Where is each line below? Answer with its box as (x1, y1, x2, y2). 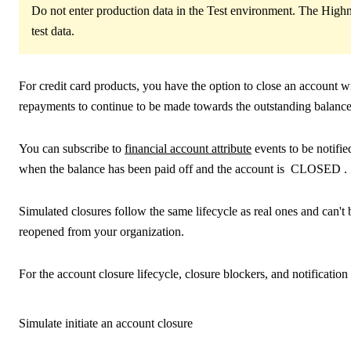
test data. (31, 24, 74, 38)
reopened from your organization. (19, 225, 184, 238)
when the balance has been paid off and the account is (19, 162, 288, 175)
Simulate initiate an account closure (19, 317, 193, 330)
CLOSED (291, 162, 341, 175)
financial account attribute (125, 142, 251, 155)
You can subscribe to (19, 142, 125, 155)
